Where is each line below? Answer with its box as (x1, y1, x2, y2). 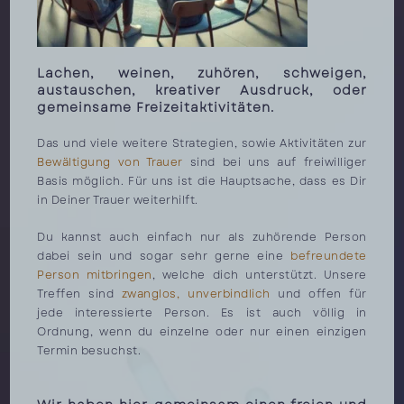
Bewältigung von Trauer (37, 154, 183, 170)
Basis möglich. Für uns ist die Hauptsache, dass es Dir (37, 173, 367, 189)
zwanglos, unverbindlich (121, 286, 271, 302)
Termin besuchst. (37, 343, 142, 359)
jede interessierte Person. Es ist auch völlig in (37, 305, 367, 321)
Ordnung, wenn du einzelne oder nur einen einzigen (37, 324, 367, 340)
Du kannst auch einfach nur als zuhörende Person (37, 229, 367, 245)
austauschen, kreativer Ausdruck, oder (37, 81, 367, 99)
